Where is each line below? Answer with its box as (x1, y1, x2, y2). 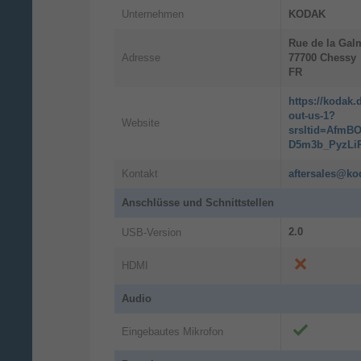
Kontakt (122, 168, 158, 180)
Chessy (320, 52, 356, 64)
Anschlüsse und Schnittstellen (122, 197, 274, 210)
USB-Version (122, 226, 181, 239)
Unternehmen (122, 8, 184, 21)
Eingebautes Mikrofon (122, 325, 223, 338)
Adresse (122, 52, 160, 64)
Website (122, 117, 160, 130)
